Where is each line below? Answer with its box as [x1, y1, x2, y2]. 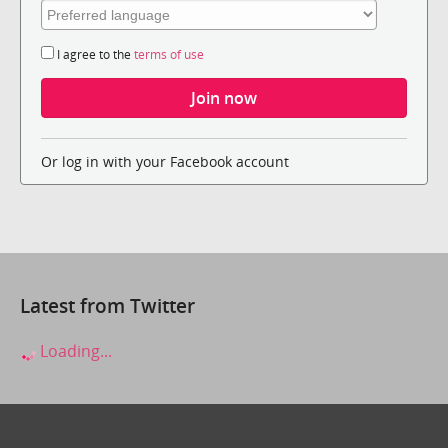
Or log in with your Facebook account [41, 152, 293, 172]
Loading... [36, 339, 112, 362]
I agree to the [54, 46, 134, 64]
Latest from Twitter [20, 293, 195, 319]
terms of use [134, 46, 204, 64]
